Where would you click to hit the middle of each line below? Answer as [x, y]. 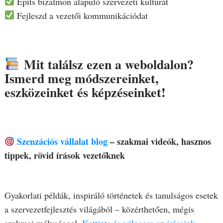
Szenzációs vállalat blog [62, 142]
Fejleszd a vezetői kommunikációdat [81, 15]
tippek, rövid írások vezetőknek [64, 156]
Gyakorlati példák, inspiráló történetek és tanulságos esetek [111, 195]
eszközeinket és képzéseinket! [85, 92]
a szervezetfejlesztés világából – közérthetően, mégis [99, 209]
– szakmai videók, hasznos [161, 142]
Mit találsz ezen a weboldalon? [109, 64]
